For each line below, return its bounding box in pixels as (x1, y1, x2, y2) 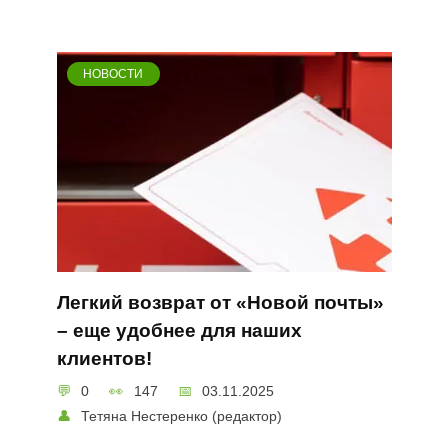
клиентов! (56, 348, 152, 370)
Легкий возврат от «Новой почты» (56, 292, 384, 314)
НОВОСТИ (83, 66, 144, 81)
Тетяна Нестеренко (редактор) (81, 407, 283, 424)
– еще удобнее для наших (56, 320, 302, 342)
